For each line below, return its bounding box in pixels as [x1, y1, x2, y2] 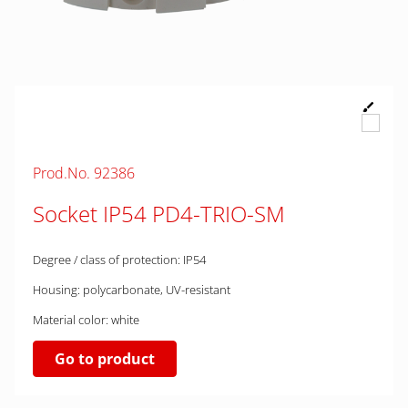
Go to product [55, 349, 155, 369]
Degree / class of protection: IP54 [33, 251, 206, 268]
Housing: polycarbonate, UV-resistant [33, 281, 230, 298]
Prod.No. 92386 [33, 163, 135, 183]
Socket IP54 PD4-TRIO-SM [33, 199, 285, 229]
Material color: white [33, 311, 139, 328]
